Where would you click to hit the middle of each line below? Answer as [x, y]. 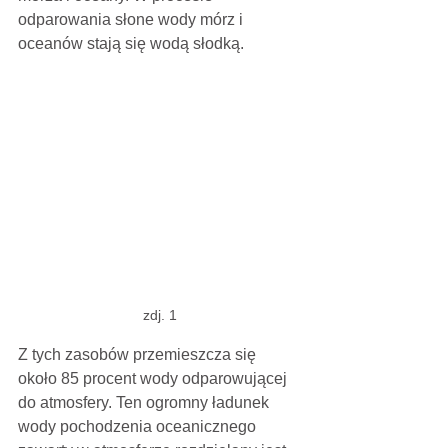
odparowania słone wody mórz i [132, 20]
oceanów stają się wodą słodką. [131, 44]
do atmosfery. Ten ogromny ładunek [145, 403]
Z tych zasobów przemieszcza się [139, 355]
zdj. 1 [160, 315]
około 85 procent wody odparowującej [154, 379]
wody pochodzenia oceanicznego [139, 427]
